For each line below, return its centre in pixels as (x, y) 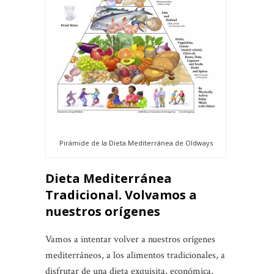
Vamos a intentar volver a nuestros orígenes (130, 239)
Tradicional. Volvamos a (121, 194)
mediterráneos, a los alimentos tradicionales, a (135, 255)
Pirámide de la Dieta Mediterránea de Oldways (136, 143)
